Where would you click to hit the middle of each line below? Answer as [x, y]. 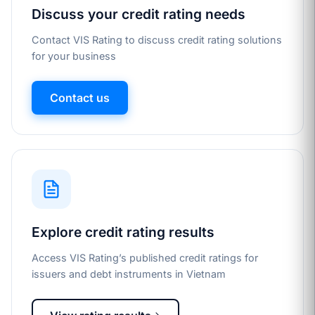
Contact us [80, 97]
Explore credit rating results [123, 232]
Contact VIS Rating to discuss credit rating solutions [157, 39]
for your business [74, 56]
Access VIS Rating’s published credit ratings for [145, 257]
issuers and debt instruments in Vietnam [129, 274]
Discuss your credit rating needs [139, 14]
